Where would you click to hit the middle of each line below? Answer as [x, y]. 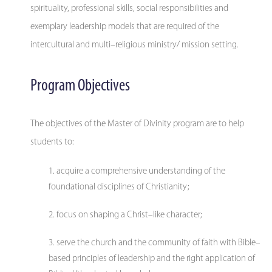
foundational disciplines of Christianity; [119, 187]
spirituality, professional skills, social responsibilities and [129, 8]
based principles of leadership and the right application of [152, 259]
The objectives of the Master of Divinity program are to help [137, 124]
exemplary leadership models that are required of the [125, 27]
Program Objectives [80, 86]
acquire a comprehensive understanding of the [141, 171]
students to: [52, 142]
